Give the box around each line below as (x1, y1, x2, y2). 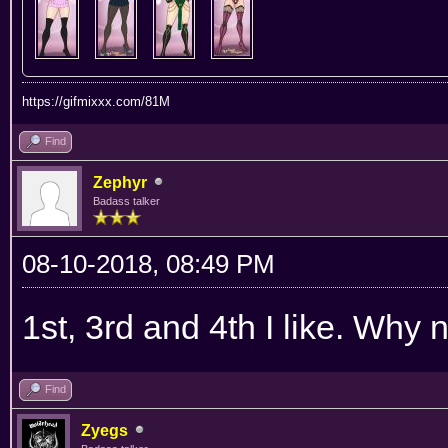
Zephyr (93, 173, 147, 191)
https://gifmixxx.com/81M (22, 93, 170, 109)
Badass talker (93, 194, 160, 207)
